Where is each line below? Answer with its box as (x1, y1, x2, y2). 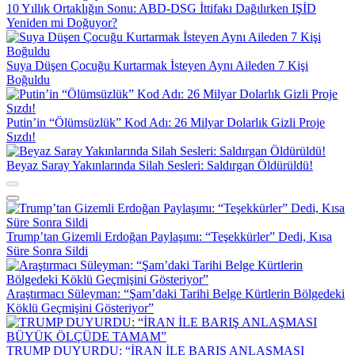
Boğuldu (6, 72, 50, 86)
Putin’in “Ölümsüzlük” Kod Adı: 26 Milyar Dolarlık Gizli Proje (6, 115, 325, 129)
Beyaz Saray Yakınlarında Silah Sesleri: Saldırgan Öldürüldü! (6, 158, 313, 172)
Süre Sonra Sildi (6, 243, 88, 258)
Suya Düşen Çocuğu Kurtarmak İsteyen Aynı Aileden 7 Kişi (6, 58, 308, 72)
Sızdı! (6, 129, 36, 143)
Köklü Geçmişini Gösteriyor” (6, 300, 154, 315)
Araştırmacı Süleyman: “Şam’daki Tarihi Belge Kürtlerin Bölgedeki (6, 286, 345, 300)
